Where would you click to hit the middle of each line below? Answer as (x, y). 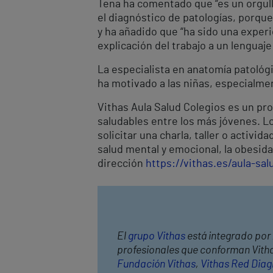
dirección (122, 164)
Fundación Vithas (156, 264)
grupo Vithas (157, 236)
